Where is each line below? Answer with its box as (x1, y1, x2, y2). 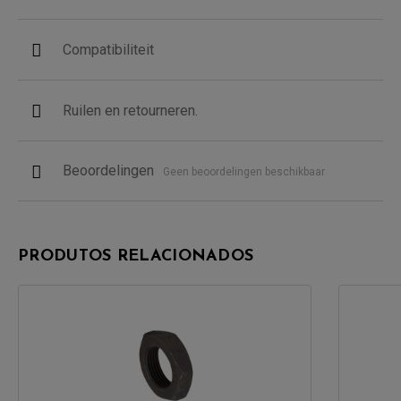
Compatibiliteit (63, 40, 154, 58)
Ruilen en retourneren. (63, 101, 198, 119)
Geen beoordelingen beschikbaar (163, 165, 325, 178)
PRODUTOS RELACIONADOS (18, 247, 254, 265)
